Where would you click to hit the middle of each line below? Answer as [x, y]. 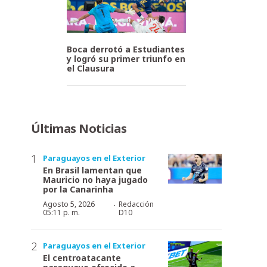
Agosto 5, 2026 [69, 204]
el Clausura [91, 68]
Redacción [136, 204]
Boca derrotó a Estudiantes [126, 49]
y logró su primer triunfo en [126, 58]
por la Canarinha [78, 189]
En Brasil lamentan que [92, 170]
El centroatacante [82, 257]
